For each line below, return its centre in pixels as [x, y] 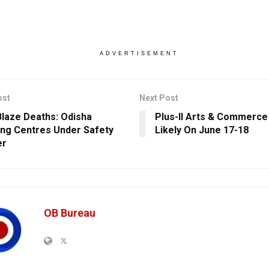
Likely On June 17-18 [201, 130]
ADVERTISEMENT [139, 53]
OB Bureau [70, 213]
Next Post [159, 98]
